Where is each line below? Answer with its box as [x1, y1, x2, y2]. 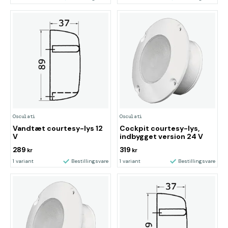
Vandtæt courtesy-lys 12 [13, 124, 103, 133]
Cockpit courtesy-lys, [120, 124, 199, 133]
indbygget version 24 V [120, 132, 203, 141]
